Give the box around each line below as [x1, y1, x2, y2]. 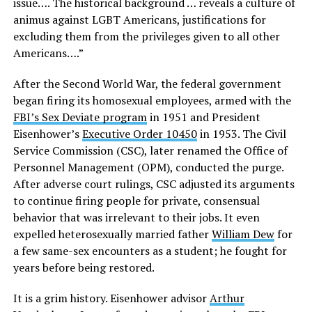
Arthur [209, 290, 244, 306]
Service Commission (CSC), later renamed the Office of [13, 143, 288, 159]
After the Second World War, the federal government [13, 76, 281, 92]
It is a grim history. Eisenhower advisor [13, 290, 210, 306]
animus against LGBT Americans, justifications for [13, 12, 266, 28]
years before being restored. [13, 260, 155, 276]
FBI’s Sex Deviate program [13, 109, 147, 125]
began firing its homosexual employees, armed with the [13, 93, 291, 109]
